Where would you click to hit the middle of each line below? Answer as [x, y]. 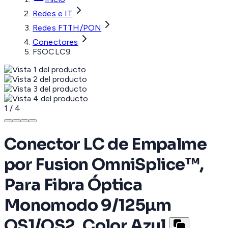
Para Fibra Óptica [73, 184]
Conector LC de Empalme [105, 144]
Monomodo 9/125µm [88, 205]
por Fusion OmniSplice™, [104, 164]
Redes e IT [53, 14]
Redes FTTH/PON [67, 28]
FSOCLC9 [52, 52]
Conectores [55, 42]
